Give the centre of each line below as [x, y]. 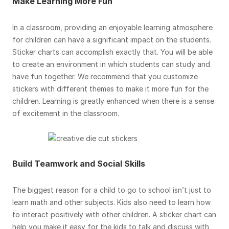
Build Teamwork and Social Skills [79, 164]
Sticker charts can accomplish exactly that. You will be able [112, 52]
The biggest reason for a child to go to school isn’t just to [112, 190]
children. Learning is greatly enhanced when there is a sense [113, 101]
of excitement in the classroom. [66, 113]
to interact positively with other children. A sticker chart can [114, 214]
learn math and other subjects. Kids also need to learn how [111, 202]
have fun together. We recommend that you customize [105, 76]
